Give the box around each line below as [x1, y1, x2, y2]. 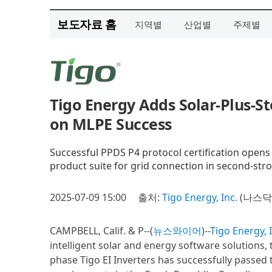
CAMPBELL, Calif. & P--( [50, 224, 153, 237]
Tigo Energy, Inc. [162, 191, 237, 204]
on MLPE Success [50, 114, 172, 134]
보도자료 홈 [57, 16, 116, 32]
